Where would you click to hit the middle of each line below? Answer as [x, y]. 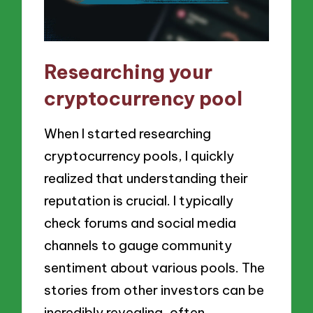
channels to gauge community [138, 246]
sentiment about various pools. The [155, 268]
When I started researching [128, 134]
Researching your [129, 71]
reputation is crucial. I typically [139, 201]
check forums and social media [140, 223]
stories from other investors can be [154, 290]
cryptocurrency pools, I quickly [139, 156]
